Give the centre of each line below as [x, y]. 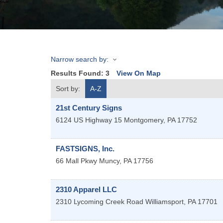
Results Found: [78, 73]
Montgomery [144, 120]
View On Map [139, 73]
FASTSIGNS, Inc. [85, 149]
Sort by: [68, 89]
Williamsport [165, 202]
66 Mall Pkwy [76, 161]
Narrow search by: [80, 59]
